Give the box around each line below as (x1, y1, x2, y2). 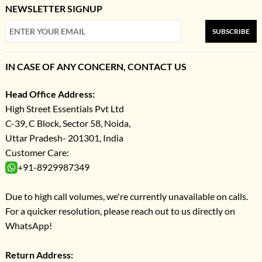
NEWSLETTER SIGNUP (5, 3, 102, 15)
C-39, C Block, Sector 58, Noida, (5, 118, 130, 129)
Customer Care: (5, 147, 69, 158)
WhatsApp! (5, 220, 52, 232)
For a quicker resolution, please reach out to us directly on (5, 205, 235, 217)
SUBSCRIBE (212, 27, 250, 36)
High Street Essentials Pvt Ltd (5, 103, 124, 115)
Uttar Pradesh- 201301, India (5, 132, 123, 144)
